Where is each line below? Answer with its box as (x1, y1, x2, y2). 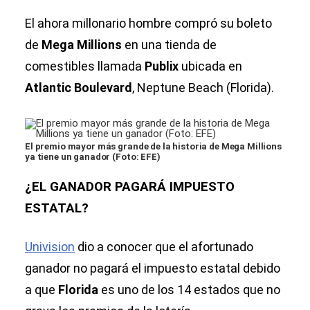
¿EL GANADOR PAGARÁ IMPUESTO (25, 179, 235, 195)
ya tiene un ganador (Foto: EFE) (25, 152, 161, 163)
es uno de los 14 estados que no (101, 282, 280, 298)
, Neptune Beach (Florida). (132, 80, 274, 95)
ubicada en (181, 59, 242, 74)
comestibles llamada (25, 59, 145, 74)
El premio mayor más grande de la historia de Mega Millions (25, 141, 282, 152)
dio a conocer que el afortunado (75, 239, 253, 255)
